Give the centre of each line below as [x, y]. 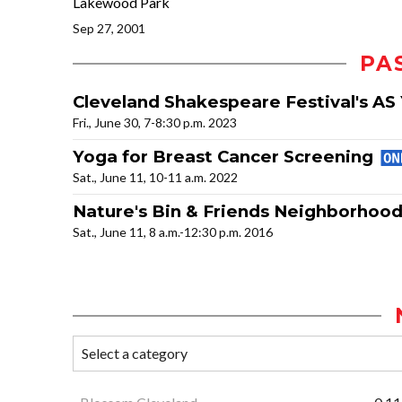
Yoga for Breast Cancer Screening [225, 157]
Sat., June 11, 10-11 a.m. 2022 [155, 178]
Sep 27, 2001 [109, 29]
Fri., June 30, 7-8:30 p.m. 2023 [155, 123]
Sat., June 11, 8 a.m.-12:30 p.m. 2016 [173, 232]
